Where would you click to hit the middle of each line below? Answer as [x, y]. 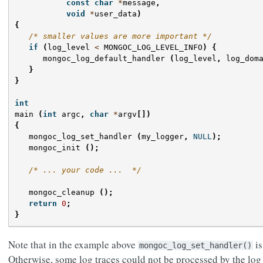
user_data [116, 14]
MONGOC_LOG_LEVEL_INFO [153, 47]
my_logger [163, 136]
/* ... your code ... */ [85, 170]
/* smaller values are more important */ [120, 36]
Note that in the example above [73, 244]
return [43, 203]
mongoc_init [55, 147]
